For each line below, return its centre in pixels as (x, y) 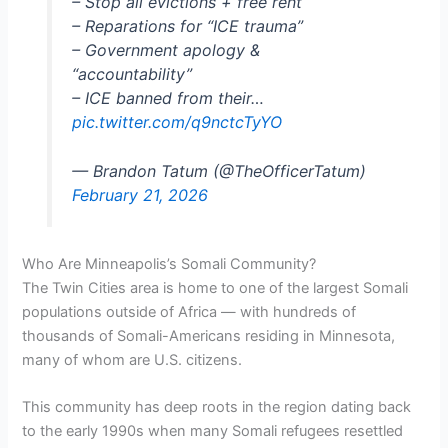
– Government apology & (165, 49)
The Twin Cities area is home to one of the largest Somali (215, 287)
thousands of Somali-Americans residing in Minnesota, (209, 335)
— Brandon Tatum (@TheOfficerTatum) (218, 171)
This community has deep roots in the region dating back (217, 406)
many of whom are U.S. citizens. (132, 359)
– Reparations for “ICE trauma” (187, 25)
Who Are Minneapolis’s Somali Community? (169, 263)
